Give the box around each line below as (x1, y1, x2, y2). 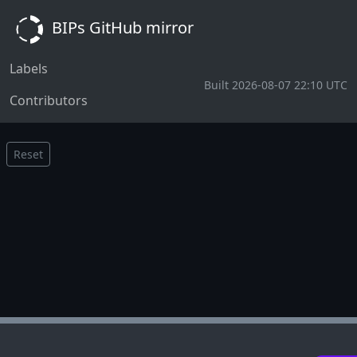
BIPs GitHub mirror (48, 17, 194, 39)
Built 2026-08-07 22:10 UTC (204, 76, 347, 92)
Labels (10, 60, 48, 77)
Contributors (10, 92, 88, 109)
